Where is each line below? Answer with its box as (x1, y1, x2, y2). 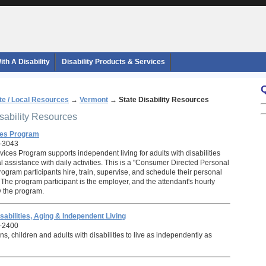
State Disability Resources (119, 96, 209, 104)
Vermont (80, 96, 108, 104)
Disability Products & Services (62, 58, 165, 66)
